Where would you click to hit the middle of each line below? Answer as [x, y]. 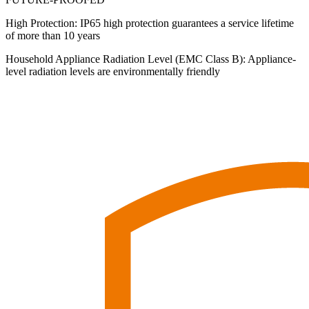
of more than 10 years [53, 36]
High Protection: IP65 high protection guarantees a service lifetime [150, 23]
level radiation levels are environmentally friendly [120, 71]
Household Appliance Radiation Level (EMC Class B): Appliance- [151, 59]
